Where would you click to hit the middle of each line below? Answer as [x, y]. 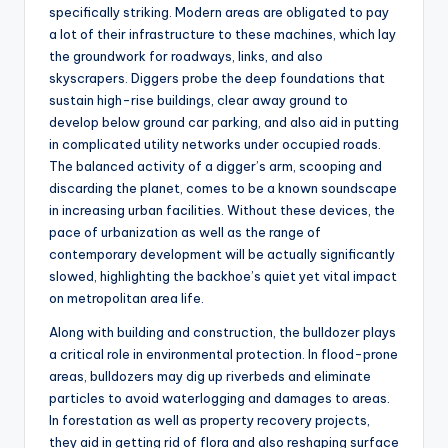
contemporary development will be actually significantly [222, 254]
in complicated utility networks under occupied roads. [215, 144]
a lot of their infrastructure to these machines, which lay [222, 34]
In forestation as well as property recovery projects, [209, 420]
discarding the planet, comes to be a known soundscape [223, 188]
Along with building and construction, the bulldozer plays [222, 332]
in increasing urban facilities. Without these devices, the [222, 210]
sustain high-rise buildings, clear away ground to [198, 100]
